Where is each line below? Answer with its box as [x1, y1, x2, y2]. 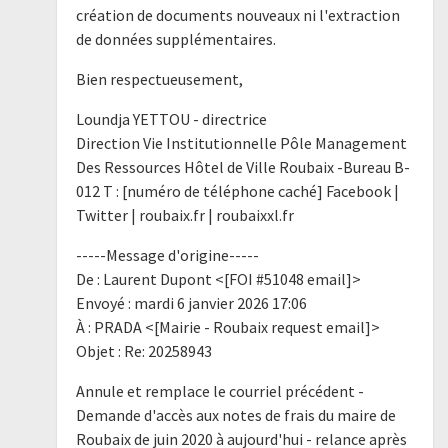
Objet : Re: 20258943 [75, 340, 212, 361]
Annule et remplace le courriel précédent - [75, 380, 364, 401]
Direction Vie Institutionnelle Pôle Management [75, 132, 407, 153]
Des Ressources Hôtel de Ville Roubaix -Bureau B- [75, 156, 410, 177]
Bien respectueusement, [75, 68, 243, 89]
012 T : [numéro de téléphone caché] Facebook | [75, 180, 399, 201]
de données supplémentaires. [75, 28, 276, 49]
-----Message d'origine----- [75, 244, 259, 265]
